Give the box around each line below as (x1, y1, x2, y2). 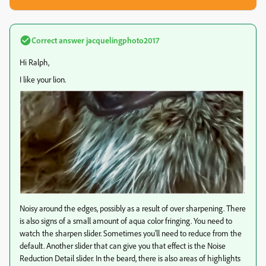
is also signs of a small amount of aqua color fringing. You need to (20, 216, 232, 226)
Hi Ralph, (20, 57, 49, 68)
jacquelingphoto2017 (84, 35, 159, 46)
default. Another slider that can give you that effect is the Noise (20, 240, 226, 251)
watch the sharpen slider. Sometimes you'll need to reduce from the (20, 228, 242, 239)
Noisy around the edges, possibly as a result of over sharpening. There (20, 203, 246, 214)
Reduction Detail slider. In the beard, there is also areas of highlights (20, 253, 240, 264)
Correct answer (31, 35, 84, 46)
